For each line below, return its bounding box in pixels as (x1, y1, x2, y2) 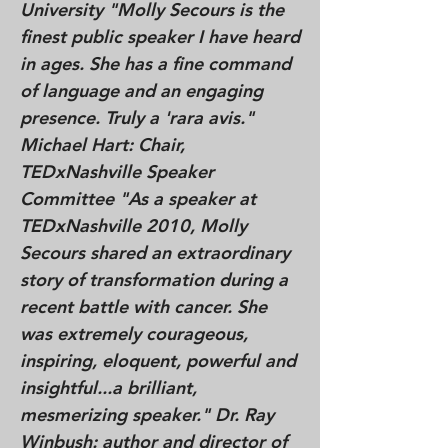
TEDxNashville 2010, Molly (20, 214, 247, 237)
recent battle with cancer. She (20, 295, 267, 318)
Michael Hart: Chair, (20, 133, 185, 156)
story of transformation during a (20, 268, 288, 291)
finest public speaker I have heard (20, 25, 300, 48)
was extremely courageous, (20, 322, 248, 345)
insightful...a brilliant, (20, 376, 197, 399)
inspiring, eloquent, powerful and (20, 349, 296, 372)
